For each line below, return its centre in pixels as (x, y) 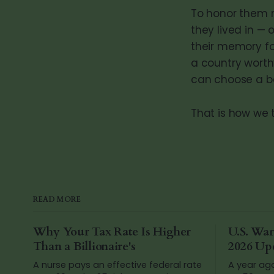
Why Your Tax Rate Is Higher (112, 232)
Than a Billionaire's (84, 246)
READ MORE (57, 199)
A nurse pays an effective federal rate (117, 265)
